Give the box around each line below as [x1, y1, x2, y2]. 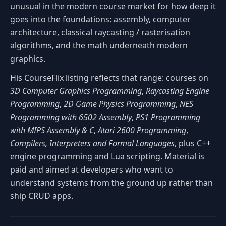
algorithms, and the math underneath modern [10, 39, 188, 51]
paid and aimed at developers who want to [10, 163, 173, 175]
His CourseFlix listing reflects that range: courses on [10, 72, 208, 83]
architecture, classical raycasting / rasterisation [10, 26, 190, 38]
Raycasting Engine [146, 85, 209, 96]
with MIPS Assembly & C [10, 124, 94, 136]
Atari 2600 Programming [98, 124, 186, 136]
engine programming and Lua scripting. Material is [10, 150, 204, 162]
